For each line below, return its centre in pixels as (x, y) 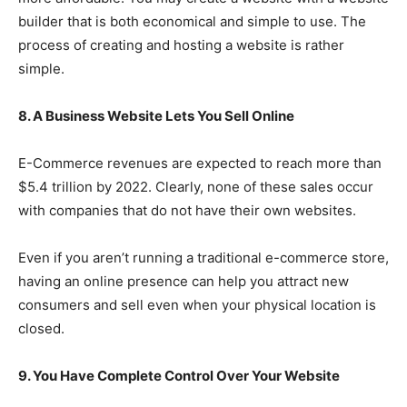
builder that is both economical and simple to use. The (192, 22)
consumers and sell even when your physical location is (197, 305)
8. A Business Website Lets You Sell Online (156, 116)
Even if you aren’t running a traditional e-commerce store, (203, 258)
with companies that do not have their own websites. (187, 211)
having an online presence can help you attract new (184, 282)
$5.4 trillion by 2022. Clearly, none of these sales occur (196, 187)
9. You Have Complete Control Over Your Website (179, 376)
